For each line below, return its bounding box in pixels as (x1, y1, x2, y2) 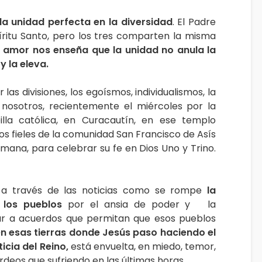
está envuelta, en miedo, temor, (68, 239, 216, 253)
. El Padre (172, 15, 216, 29)
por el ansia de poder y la (62, 197, 216, 211)
